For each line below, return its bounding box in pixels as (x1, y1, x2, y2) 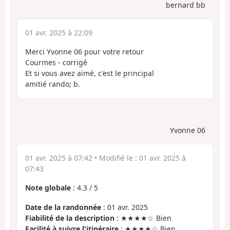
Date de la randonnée (25, 202, 101, 213)
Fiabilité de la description (25, 213, 114, 223)
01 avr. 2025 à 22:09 (25, 28, 92, 38)
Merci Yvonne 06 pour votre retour (25, 47, 144, 57)
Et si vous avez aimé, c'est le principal (25, 68, 154, 79)
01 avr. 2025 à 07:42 (25, 152, 92, 163)
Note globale (25, 182, 71, 193)
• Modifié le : (92, 152, 139, 163)
